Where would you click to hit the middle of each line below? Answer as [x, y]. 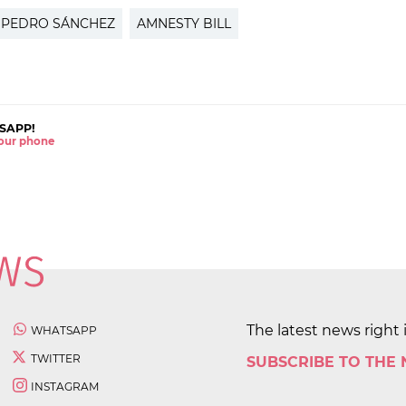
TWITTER [56, 358]
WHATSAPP [64, 330]
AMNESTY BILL [184, 23]
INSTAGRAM [65, 386]
